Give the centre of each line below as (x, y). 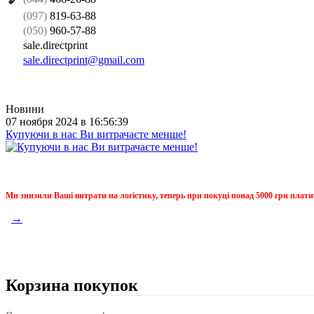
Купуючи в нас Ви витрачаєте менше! (96, 134)
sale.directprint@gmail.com (84, 60)
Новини (25, 109)
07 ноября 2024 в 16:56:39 (67, 121)
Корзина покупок (72, 286)
